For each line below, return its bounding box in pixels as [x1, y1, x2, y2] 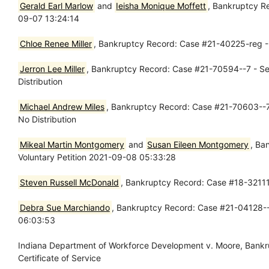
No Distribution [18, 113, 76, 124]
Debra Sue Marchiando [19, 202, 110, 213]
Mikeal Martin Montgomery [19, 139, 124, 150]
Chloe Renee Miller [19, 38, 92, 49]
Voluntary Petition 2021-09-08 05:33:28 [18, 151, 176, 162]
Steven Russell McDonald [19, 177, 119, 187]
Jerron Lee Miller [19, 63, 85, 74]
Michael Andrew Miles [19, 101, 104, 112]
